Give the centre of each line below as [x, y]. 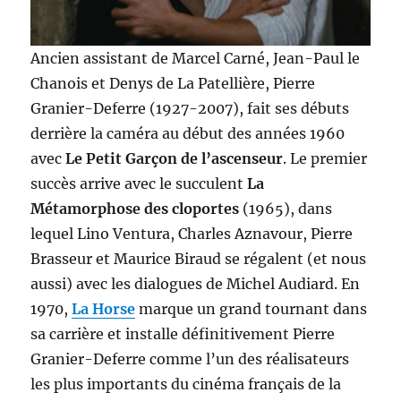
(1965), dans [288, 209]
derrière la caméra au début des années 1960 [188, 134]
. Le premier [325, 159]
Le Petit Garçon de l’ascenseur [175, 159]
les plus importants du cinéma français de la [186, 384]
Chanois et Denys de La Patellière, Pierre [173, 84]
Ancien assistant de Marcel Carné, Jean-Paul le [196, 59]
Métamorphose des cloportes [137, 209]
